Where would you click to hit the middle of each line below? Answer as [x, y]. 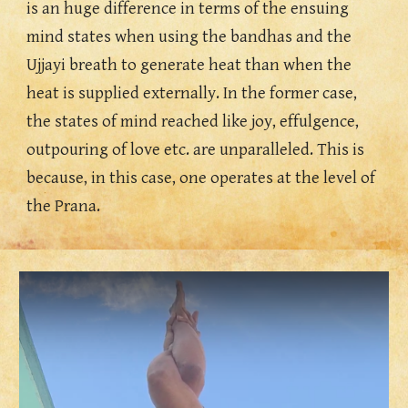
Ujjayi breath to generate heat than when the [189, 65]
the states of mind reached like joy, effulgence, [193, 122]
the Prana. [66, 206]
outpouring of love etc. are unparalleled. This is [196, 150]
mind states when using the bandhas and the [189, 37]
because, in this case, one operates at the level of [201, 178]
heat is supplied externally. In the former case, [192, 93]
